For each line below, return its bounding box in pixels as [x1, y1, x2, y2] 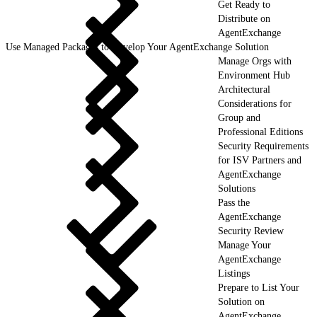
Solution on [218, 296, 265, 307]
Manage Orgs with [218, 55, 292, 67]
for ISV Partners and [218, 154, 301, 166]
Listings [218, 267, 250, 279]
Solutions [218, 183, 255, 194]
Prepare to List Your [218, 282, 299, 293]
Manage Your [218, 239, 271, 250]
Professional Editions [218, 126, 303, 137]
